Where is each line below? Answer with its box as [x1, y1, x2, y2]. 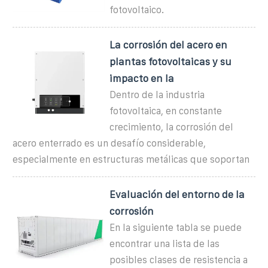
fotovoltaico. [109, 4, 165, 15]
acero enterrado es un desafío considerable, [13, 138, 206, 148]
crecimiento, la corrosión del [109, 121, 234, 132]
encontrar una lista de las [109, 238, 220, 249]
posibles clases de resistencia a [109, 254, 248, 265]
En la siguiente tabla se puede [109, 222, 242, 233]
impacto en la [109, 72, 175, 84]
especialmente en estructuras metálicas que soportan [13, 154, 249, 165]
